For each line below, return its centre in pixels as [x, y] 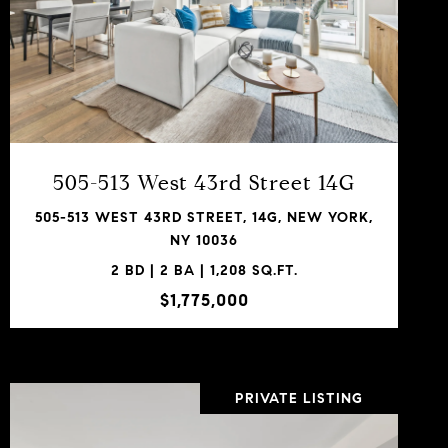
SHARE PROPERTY [204, 116]
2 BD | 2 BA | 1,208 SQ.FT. [204, 270]
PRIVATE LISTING [299, 398]
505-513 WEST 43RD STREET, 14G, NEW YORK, [204, 217]
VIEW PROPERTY [204, 38]
